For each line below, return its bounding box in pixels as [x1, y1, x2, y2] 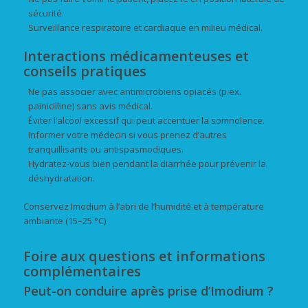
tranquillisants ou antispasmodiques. [27, 142, 184, 155]
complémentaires [23, 261, 141, 280]
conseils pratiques [23, 61, 146, 80]
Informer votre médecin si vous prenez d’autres [27, 128, 227, 141]
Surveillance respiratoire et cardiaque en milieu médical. [27, 21, 263, 34]
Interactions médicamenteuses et [23, 46, 249, 65]
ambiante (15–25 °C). [23, 214, 108, 227]
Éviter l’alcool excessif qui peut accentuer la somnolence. [27, 113, 265, 126]
